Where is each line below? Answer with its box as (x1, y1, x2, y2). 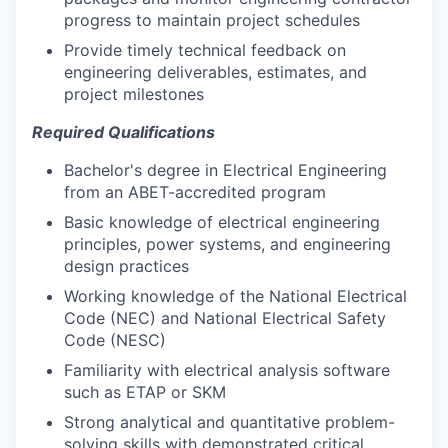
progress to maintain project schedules (64, 9, 360, 30)
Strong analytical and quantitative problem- (64, 411, 395, 432)
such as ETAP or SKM (64, 381, 226, 402)
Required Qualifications (32, 121, 215, 142)
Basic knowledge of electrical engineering (64, 211, 380, 232)
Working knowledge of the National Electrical (64, 285, 407, 306)
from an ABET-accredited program (64, 181, 326, 202)
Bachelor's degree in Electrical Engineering (64, 159, 387, 180)
